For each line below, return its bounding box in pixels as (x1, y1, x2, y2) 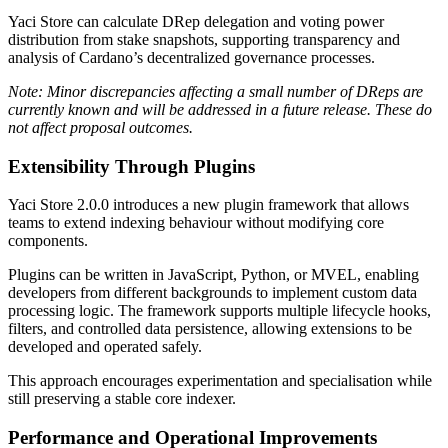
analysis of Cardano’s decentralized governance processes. (8, 48, 375, 66)
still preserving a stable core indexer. (8, 390, 236, 408)
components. (8, 232, 88, 250)
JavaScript (168, 266, 233, 284)
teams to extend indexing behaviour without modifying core (8, 214, 384, 232)
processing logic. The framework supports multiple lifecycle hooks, (8, 302, 431, 320)
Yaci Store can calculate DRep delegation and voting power (8, 12, 384, 30)
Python (241, 266, 286, 284)
